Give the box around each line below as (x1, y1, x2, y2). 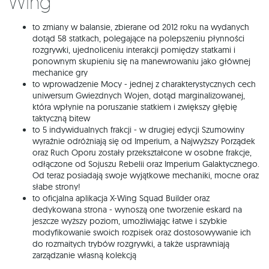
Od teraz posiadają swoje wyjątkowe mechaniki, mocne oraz (32, 170, 259, 181)
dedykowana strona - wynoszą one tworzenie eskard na (32, 204, 242, 216)
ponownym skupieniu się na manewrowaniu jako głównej (32, 56, 250, 67)
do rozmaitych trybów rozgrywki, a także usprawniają (32, 238, 229, 250)
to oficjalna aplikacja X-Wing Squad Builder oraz (32, 193, 210, 204)
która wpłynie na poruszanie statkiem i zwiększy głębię (32, 101, 237, 113)
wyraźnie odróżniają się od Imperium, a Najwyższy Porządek (32, 136, 255, 147)
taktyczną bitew (32, 113, 90, 124)
